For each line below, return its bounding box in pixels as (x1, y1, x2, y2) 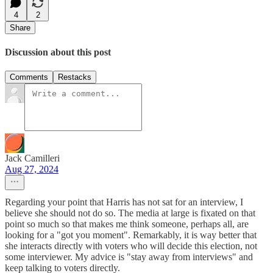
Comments (10, 73, 48, 82)
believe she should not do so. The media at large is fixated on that (5, 208, 255, 219)
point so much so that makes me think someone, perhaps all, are (5, 219, 249, 230)
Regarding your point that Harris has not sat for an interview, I (5, 197, 243, 208)
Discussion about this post (5, 47, 111, 58)
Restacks (58, 73, 91, 82)
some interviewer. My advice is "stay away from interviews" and (5, 252, 253, 263)
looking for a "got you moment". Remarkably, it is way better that (5, 230, 257, 241)
